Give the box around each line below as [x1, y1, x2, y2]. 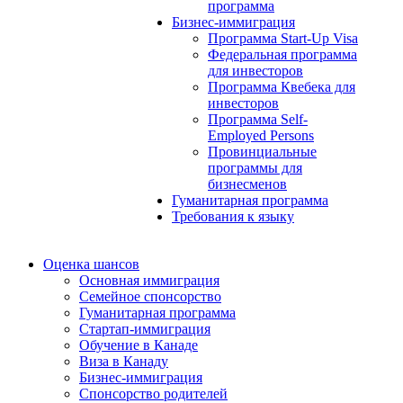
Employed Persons [208, 128, 314, 143]
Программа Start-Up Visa [208, 31, 358, 46]
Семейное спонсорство [79, 289, 221, 304]
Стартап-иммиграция [79, 321, 210, 336]
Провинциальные [208, 144, 317, 159]
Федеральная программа [208, 47, 357, 62]
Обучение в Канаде [79, 337, 198, 353]
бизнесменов [208, 176, 287, 192]
